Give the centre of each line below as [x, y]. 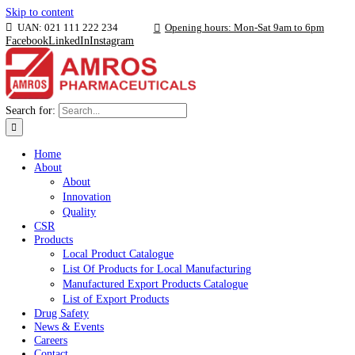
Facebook [30, 45]
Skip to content [44, 13]
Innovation [96, 218]
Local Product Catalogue [131, 282]
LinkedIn [76, 45]
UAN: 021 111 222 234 [75, 31]
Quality [88, 235]
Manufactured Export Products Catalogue [172, 315]
